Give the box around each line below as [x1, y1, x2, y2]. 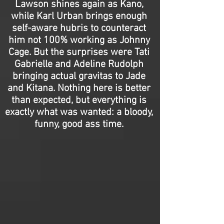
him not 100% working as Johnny [8, 34, 150, 46]
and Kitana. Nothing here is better [7, 82, 150, 94]
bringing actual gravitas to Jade [12, 70, 145, 82]
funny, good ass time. [34, 118, 123, 130]
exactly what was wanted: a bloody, [5, 106, 153, 118]
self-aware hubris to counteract [12, 22, 146, 34]
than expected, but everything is [11, 94, 146, 106]
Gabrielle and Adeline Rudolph [14, 58, 143, 70]
